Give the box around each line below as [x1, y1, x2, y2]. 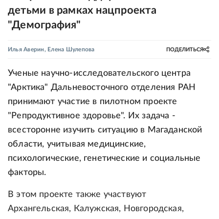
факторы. [8, 168, 46, 177]
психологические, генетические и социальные [8, 154, 201, 163]
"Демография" [8, 20, 81, 30]
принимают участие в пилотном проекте [8, 97, 177, 106]
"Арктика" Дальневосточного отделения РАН [8, 83, 196, 92]
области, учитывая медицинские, [8, 140, 146, 149]
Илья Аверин [8, 46, 44, 52]
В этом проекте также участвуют [8, 190, 147, 199]
